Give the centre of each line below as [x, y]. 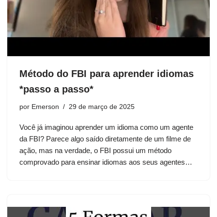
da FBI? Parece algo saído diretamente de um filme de [105, 139]
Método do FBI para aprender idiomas [107, 73]
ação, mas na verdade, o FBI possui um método [95, 150]
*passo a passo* [56, 89]
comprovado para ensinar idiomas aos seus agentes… [107, 162]
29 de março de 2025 [102, 107]
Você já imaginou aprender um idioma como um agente [106, 127]
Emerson [45, 107]
